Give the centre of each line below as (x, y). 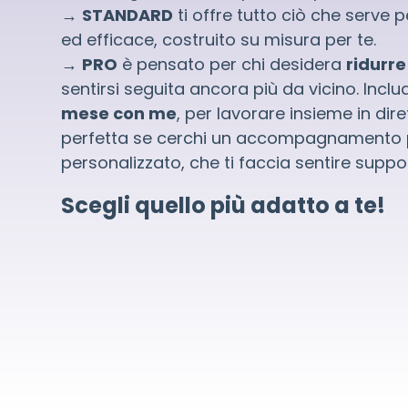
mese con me (119, 114)
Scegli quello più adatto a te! (224, 206)
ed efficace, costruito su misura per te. (219, 40)
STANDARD (128, 15)
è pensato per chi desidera (232, 65)
